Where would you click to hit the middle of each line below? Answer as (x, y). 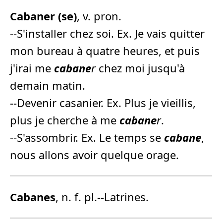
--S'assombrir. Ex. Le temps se (87, 137)
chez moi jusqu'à (140, 68)
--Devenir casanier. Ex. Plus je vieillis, (103, 102)
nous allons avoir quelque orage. (94, 154)
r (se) (63, 16)
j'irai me (32, 68)
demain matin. (48, 85)
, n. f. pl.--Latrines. (102, 196)
